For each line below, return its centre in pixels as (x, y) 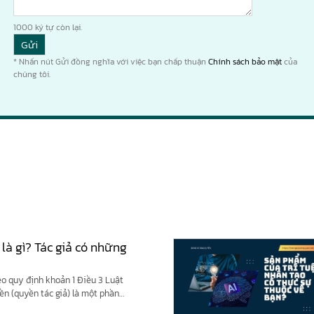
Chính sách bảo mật (245, 61)
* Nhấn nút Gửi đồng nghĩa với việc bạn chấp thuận (111, 61)
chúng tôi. (32, 74)
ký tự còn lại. (57, 27)
